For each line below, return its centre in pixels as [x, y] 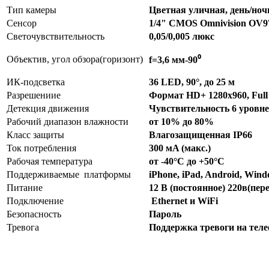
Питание [25, 188]
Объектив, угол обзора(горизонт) [75, 59]
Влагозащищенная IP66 [201, 135]
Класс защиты [35, 135]
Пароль [165, 214]
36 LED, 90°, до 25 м [192, 82]
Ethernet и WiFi [183, 201]
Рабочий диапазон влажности [68, 122]
